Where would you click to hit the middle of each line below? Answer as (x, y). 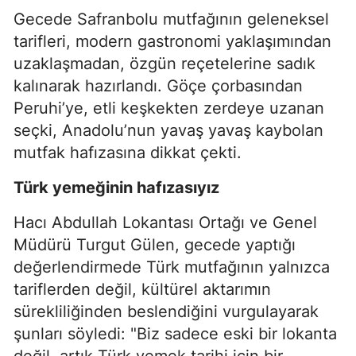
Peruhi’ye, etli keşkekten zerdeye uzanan (169, 108)
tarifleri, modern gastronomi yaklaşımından (172, 41)
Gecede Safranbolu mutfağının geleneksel (171, 19)
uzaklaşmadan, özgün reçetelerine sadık (164, 63)
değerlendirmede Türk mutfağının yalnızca (172, 267)
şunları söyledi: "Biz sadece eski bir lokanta (175, 333)
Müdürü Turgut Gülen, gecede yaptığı (155, 244)
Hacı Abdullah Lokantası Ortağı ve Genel (165, 222)
